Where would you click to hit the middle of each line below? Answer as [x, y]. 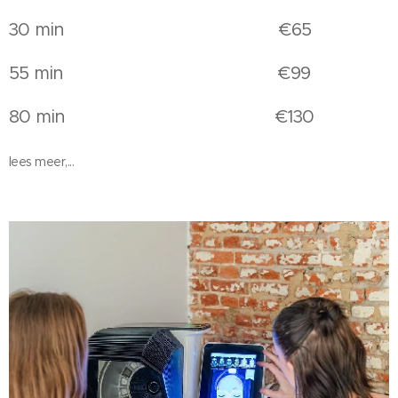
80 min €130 [162, 117]
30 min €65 [160, 30]
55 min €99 [160, 73]
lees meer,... [42, 162]
